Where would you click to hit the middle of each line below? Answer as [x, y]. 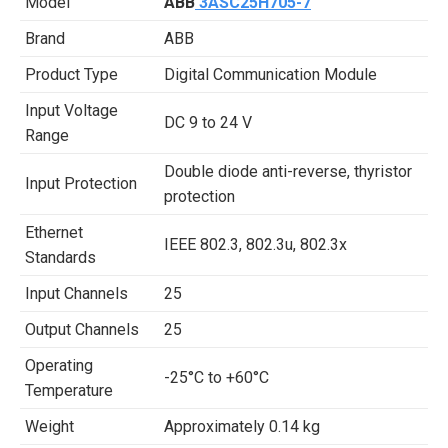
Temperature [69, 390]
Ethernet [54, 232]
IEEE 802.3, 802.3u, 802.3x [255, 244]
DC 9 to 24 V [208, 122]
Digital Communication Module [270, 74]
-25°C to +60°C [216, 377]
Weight [49, 426]
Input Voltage [71, 110]
